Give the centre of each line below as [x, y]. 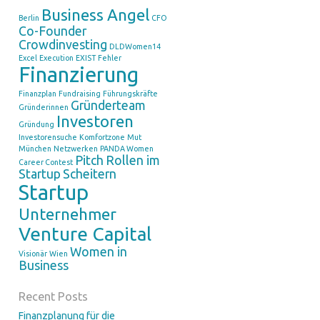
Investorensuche [47, 137]
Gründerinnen [43, 107]
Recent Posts [53, 296]
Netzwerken [75, 149]
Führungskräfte [130, 94]
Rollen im [132, 160]
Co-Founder [52, 31]
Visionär [32, 254]
